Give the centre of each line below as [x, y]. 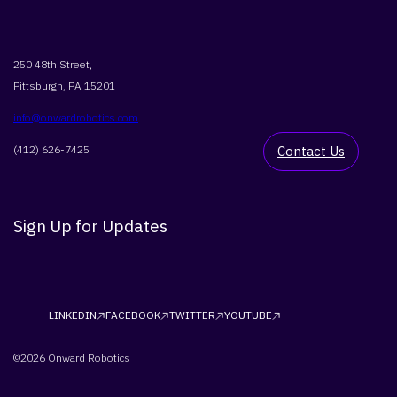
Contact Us [311, 152]
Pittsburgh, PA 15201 [64, 86]
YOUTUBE [248, 315]
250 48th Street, [53, 65]
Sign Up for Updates [90, 226]
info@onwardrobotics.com [76, 118]
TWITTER [192, 315]
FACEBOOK [133, 315]
